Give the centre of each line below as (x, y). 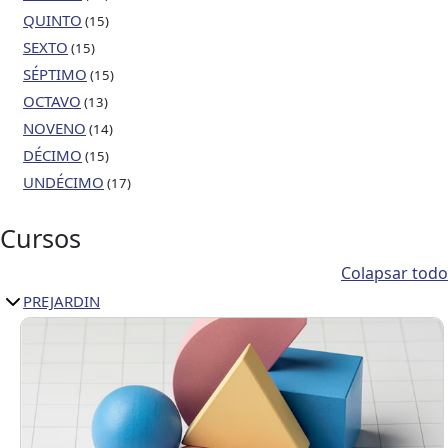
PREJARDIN (61, 301)
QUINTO (52, 20)
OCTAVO (52, 101)
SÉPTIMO (55, 74)
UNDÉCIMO (63, 182)
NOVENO (54, 128)
